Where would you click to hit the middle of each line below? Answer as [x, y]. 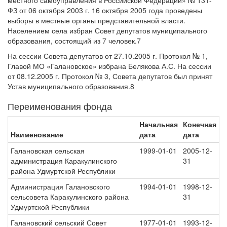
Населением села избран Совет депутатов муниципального [107, 30]
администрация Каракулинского [64, 161]
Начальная [159, 124]
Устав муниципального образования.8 [71, 86]
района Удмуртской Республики [63, 171]
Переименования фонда [60, 106]
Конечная [200, 124]
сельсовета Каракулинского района [70, 197]
